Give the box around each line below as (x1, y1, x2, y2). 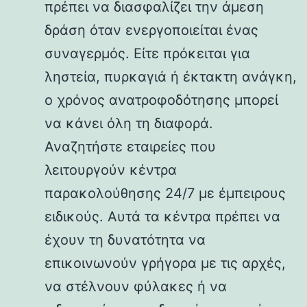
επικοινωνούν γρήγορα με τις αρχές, (45, 254, 286, 271)
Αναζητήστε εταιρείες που (45, 138, 216, 155)
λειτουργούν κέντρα (45, 161, 177, 178)
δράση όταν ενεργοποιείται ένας (45, 21, 258, 38)
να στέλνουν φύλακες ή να (45, 278, 227, 295)
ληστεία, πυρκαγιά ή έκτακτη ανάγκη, (45, 68, 297, 85)
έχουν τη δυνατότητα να (45, 231, 206, 248)
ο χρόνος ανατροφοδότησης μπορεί (45, 91, 278, 108)
